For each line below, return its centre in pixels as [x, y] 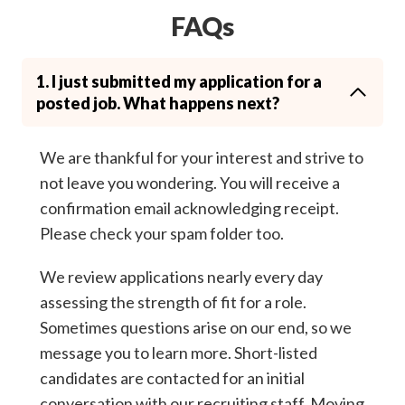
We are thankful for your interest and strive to [202, 157]
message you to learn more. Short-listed [179, 353]
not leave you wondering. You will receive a [190, 183]
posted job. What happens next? [158, 103]
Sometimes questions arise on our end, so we [196, 327]
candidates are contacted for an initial [172, 378]
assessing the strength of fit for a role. [173, 302]
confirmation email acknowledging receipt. [189, 208]
